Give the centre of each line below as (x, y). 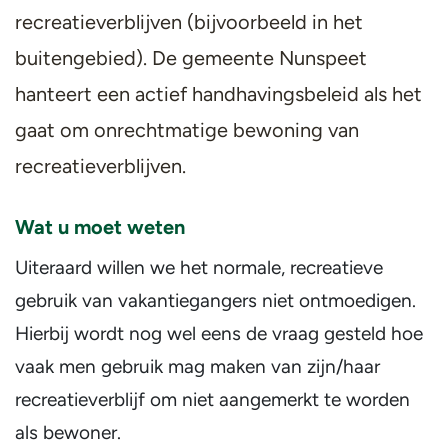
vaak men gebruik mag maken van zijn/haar (197, 366)
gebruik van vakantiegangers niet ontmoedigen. (215, 300)
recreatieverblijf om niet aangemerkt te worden (212, 399)
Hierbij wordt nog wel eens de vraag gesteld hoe (219, 333)
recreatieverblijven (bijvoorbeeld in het (189, 22)
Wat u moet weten (100, 227)
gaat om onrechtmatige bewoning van (187, 130)
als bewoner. (68, 432)
